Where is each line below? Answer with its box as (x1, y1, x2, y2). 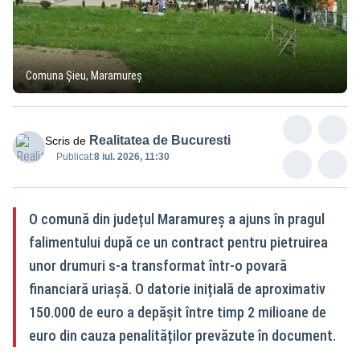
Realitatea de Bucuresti (89, 133, 231, 148)
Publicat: (56, 151, 94, 163)
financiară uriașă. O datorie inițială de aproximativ (29, 280, 325, 298)
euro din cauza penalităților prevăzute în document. (29, 327, 336, 345)
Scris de (45, 134, 86, 148)
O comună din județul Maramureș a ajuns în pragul (29, 211, 325, 228)
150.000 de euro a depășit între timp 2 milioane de (29, 304, 326, 321)
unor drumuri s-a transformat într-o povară (29, 257, 287, 275)
